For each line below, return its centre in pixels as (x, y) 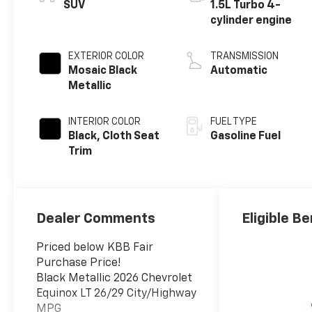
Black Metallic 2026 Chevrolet (115, 278)
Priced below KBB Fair (95, 248)
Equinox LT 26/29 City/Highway (117, 294)
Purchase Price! (79, 263)
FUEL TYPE (234, 122)
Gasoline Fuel (246, 136)
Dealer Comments (96, 218)
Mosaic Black (103, 71)
